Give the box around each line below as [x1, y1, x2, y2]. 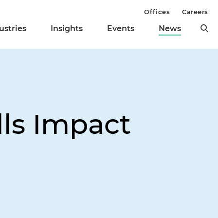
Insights [51, 24, 83, 34]
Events [107, 24, 134, 34]
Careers [182, 8, 208, 16]
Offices [144, 8, 170, 16]
